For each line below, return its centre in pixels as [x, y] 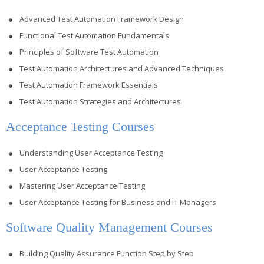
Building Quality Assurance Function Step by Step [107, 253]
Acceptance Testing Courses [80, 126]
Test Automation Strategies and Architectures [100, 101]
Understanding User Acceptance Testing [91, 152]
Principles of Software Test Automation [89, 52]
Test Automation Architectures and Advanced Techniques [122, 68]
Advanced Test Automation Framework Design [102, 19]
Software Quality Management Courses [109, 227]
